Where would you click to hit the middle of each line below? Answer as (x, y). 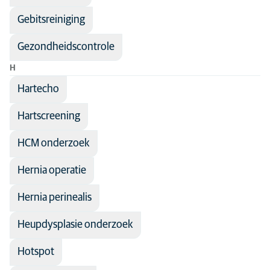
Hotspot (36, 252)
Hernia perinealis (55, 198)
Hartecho (38, 89)
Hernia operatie (52, 171)
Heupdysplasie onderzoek (75, 225)
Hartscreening (49, 116)
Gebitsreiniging (51, 20)
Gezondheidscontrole (66, 47)
